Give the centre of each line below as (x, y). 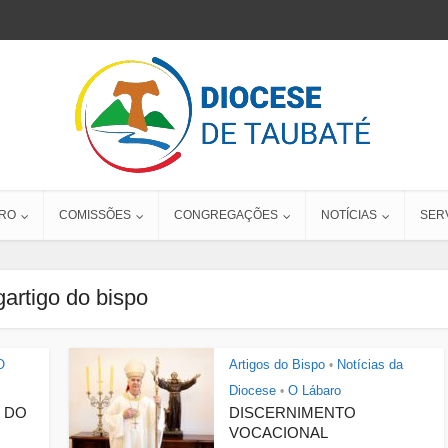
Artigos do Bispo (277, 364)
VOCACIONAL (278, 432)
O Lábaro (314, 390)
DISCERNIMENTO (292, 412)
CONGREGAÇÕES (226, 215)
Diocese (252, 390)
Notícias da (370, 364)
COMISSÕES (95, 215)
